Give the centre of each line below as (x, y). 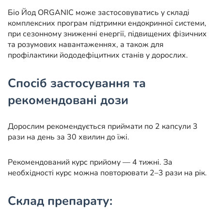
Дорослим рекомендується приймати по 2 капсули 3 (103, 127)
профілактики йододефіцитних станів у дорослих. (98, 55)
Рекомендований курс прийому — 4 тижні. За (90, 163)
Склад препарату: (60, 201)
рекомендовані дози (68, 101)
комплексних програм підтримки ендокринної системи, (107, 23)
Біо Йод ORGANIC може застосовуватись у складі (99, 13)
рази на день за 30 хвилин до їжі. (69, 137)
